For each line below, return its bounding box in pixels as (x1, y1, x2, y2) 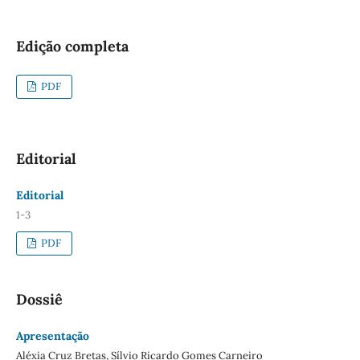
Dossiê (15, 289, 63, 309)
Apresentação (15, 328, 89, 343)
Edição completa (15, 36, 129, 55)
